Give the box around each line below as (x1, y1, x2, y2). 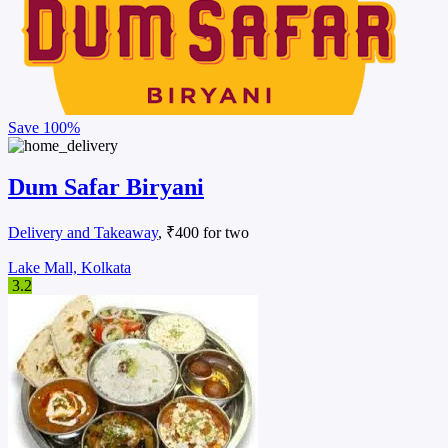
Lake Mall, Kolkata (8, 259, 131, 277)
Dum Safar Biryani (8, 174, 204, 201)
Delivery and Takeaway (8, 224, 158, 242)
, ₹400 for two (158, 224, 249, 242)
